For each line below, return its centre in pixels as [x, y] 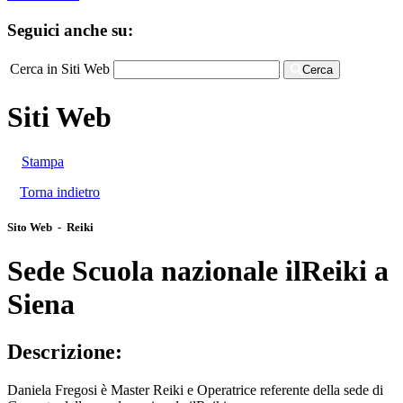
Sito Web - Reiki [50, 227]
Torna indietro [60, 192]
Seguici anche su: [70, 30]
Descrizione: [65, 352]
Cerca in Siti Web [60, 68]
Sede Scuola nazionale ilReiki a [198, 270]
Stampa [43, 161]
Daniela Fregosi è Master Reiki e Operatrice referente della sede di [195, 390]
